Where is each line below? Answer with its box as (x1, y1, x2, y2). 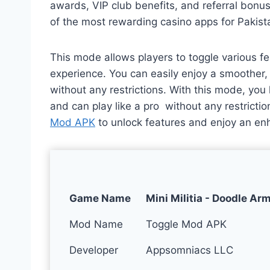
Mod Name (69, 218, 124, 230)
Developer (69, 243, 119, 256)
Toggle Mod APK (146, 218, 227, 230)
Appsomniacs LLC (146, 243, 234, 256)
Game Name (69, 192, 131, 204)
